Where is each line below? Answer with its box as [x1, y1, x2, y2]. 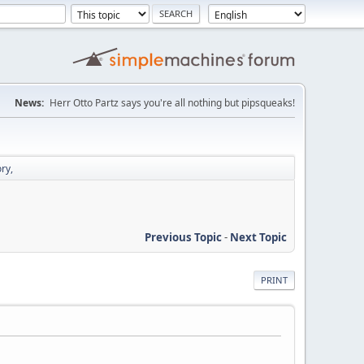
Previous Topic [145, 229, 222, 245]
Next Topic [230, 229, 287, 245]
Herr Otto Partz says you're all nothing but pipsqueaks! [50, 96, 295, 110]
